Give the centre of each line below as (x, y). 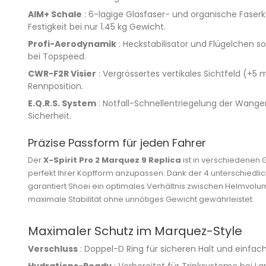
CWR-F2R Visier (62, 73)
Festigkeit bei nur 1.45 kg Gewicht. (97, 26)
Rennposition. (56, 86)
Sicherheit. (50, 115)
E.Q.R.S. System (62, 103)
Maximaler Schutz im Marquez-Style (135, 231)
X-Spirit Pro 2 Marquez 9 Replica (112, 160)
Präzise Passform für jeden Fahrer (117, 142)
